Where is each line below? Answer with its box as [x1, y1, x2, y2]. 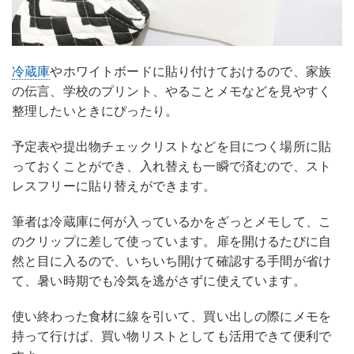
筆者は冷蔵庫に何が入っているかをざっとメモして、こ [12, 213, 332, 230]
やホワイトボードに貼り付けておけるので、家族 [50, 63, 332, 80]
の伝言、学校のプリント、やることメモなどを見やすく [12, 83, 332, 100]
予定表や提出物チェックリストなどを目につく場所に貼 [12, 138, 332, 155]
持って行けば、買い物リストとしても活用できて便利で [12, 328, 332, 345]
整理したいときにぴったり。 [12, 103, 179, 119]
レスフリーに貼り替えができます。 [12, 178, 217, 194]
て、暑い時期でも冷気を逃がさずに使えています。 [12, 273, 306, 289]
